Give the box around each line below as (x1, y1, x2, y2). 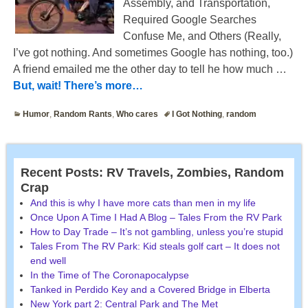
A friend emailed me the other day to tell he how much (12, 63, 276, 75)
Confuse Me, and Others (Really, (122, 30, 281, 42)
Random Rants (54, 109, 113, 119)
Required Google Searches (122, 13, 256, 25)
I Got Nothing (172, 109, 223, 119)
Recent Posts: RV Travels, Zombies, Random (21, 165, 284, 179)
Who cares (116, 109, 159, 119)
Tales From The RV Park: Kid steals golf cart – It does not (30, 241, 280, 252)
